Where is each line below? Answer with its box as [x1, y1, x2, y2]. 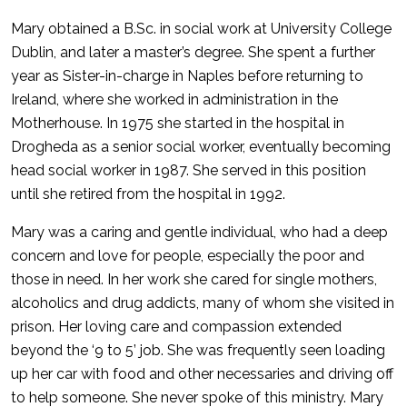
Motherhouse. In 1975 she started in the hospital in [11, 114, 344, 132]
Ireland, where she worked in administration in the [11, 91, 338, 108]
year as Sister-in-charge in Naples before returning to [11, 67, 363, 84]
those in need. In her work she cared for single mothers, [11, 271, 377, 288]
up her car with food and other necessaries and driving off [11, 365, 393, 382]
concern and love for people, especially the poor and [11, 247, 364, 264]
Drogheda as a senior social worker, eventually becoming [11, 138, 391, 155]
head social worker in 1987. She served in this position [11, 162, 366, 179]
